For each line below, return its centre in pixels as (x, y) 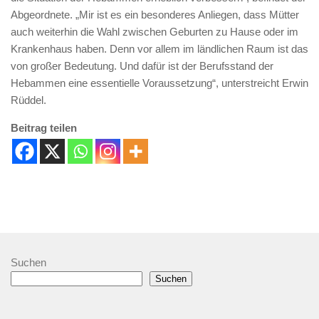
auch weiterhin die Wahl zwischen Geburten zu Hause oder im (155, 32)
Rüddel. (28, 100)
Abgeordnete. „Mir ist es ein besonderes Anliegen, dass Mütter (155, 15)
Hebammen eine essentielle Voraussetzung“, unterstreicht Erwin (159, 83)
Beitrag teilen (44, 128)
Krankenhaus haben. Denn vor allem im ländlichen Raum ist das (159, 49)
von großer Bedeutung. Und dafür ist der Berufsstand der (142, 66)
